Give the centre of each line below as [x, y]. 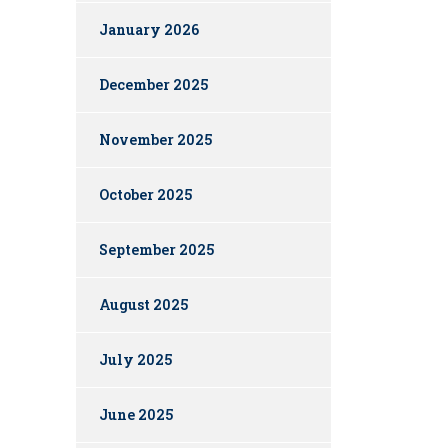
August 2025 [143, 305]
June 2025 [136, 415]
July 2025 [135, 360]
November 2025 [155, 140]
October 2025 [145, 195]
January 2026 [149, 30]
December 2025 [153, 85]
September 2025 [156, 250]
